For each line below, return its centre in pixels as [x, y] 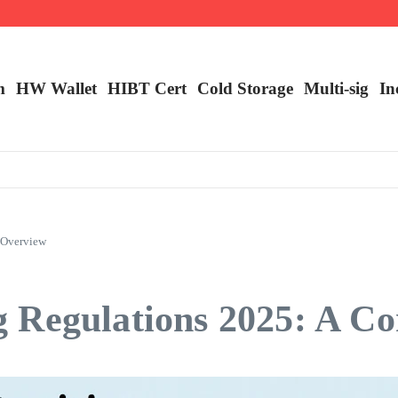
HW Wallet [56, 88]
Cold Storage [245, 88]
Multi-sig [336, 88]
